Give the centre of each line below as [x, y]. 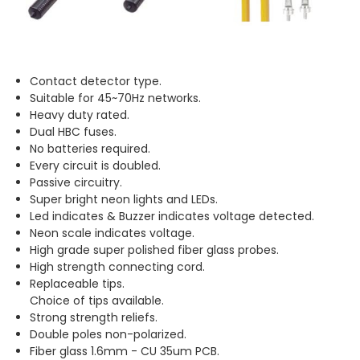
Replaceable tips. [78, 283]
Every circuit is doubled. [96, 165]
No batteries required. [90, 148]
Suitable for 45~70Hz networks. [116, 98]
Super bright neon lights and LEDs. [124, 199]
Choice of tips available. [97, 300]
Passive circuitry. [76, 182]
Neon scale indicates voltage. [112, 233]
